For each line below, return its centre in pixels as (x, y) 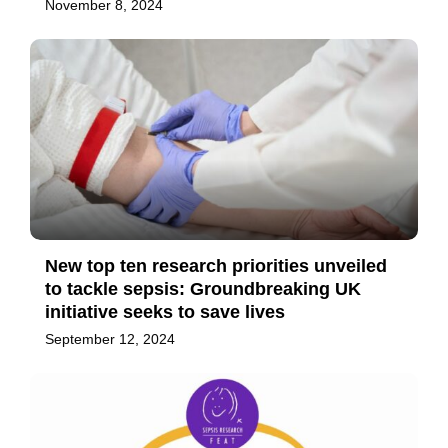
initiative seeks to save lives (165, 311)
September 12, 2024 (110, 338)
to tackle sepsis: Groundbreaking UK (203, 288)
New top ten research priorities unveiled (216, 265)
